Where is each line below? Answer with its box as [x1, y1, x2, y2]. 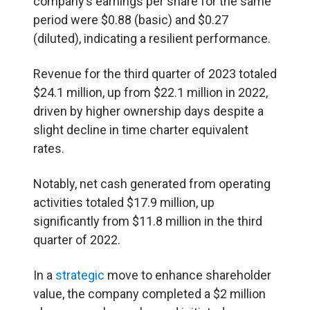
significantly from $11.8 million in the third [33, 213, 262, 228]
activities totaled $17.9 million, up [33, 194, 215, 210]
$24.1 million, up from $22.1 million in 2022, [33, 84, 268, 100]
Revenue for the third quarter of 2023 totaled [33, 66, 277, 81]
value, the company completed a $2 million [33, 286, 266, 301]
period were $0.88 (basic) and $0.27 [33, 12, 228, 27]
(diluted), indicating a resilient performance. [33, 30, 271, 46]
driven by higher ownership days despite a [33, 103, 264, 118]
